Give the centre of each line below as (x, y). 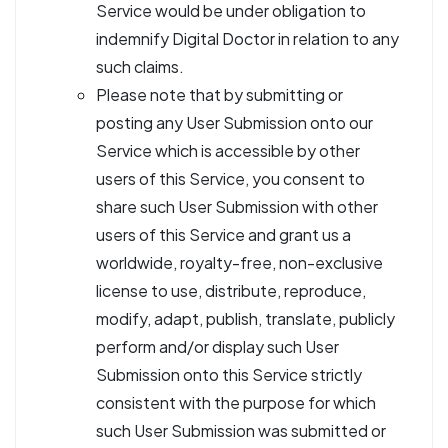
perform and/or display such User (217, 346)
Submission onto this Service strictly (229, 374)
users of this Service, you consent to (230, 178)
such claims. (140, 66)
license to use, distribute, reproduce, (231, 290)
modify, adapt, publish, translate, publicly (245, 318)
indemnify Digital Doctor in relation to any (247, 38)
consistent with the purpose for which (236, 402)
